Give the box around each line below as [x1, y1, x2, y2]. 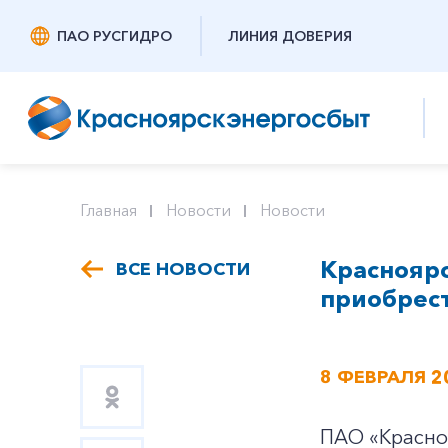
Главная [80, 200, 137, 220]
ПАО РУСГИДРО [57, 27, 172, 45]
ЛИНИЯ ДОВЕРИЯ [228, 27, 352, 45]
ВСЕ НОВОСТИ [116, 258, 250, 280]
